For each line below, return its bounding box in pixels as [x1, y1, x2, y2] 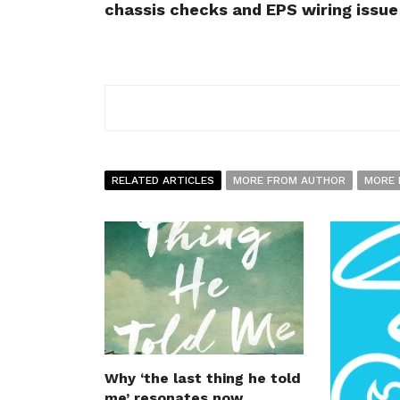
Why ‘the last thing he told [104, 370, 301, 387]
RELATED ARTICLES [112, 174, 214, 187]
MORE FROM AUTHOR [233, 174, 346, 187]
